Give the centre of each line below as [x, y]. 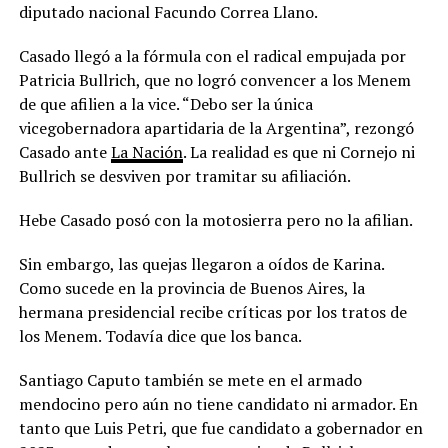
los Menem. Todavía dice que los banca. [160, 335]
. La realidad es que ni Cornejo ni [298, 151]
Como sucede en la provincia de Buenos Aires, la [191, 287]
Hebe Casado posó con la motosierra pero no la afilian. [215, 219]
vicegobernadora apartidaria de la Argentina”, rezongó [216, 127]
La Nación [146, 151]
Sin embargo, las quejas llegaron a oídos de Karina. [201, 263]
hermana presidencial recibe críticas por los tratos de [212, 311]
